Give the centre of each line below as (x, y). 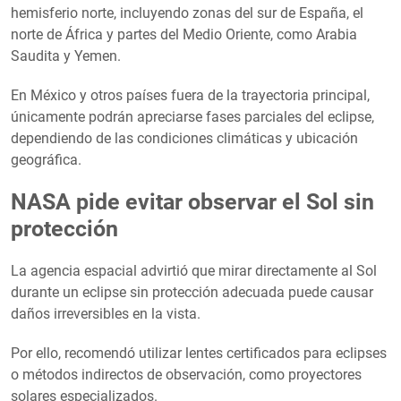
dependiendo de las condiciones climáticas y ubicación (184, 138)
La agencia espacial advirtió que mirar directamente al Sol (194, 270)
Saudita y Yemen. (66, 55)
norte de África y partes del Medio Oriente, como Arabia (184, 34)
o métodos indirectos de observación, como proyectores (186, 374)
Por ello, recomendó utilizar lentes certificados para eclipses (199, 353)
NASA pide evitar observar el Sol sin (192, 201)
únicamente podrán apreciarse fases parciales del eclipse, (192, 116)
